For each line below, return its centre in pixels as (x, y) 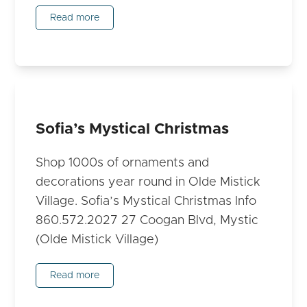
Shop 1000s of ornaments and (123, 163)
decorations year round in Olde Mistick (148, 182)
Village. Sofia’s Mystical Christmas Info (146, 201)
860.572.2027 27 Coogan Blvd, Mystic (147, 220)
